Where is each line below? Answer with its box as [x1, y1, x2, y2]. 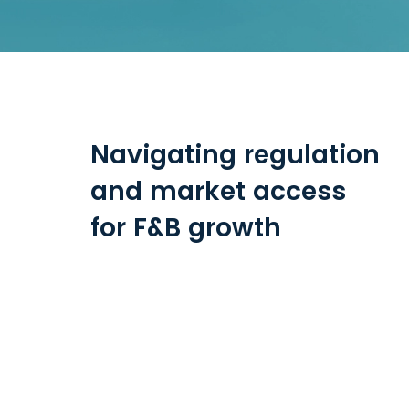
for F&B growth [90, 210, 281, 246]
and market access [90, 173, 346, 209]
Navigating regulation [90, 137, 380, 173]
